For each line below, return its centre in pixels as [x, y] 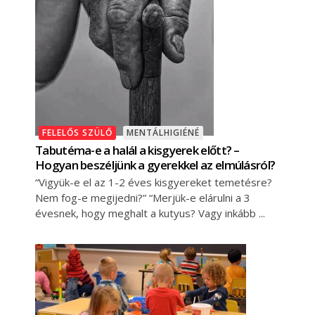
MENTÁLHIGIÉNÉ [163, 132]
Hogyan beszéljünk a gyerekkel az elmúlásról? [155, 165]
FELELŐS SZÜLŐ [77, 132]
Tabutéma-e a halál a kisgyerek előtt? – [137, 150]
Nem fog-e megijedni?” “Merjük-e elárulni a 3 [143, 197]
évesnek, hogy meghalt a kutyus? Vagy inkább [147, 213]
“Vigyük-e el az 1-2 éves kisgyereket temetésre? [154, 182]
